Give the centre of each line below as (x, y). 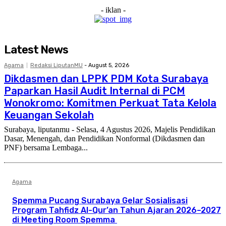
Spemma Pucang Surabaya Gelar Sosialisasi (100, 200)
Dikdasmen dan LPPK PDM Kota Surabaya (106, 78)
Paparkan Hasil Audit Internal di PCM (95, 91)
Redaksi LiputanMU (56, 65)
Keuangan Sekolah (49, 115)
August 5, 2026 (109, 65)
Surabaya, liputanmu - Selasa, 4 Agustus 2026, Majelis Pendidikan (110, 129)
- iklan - (113, 10)
